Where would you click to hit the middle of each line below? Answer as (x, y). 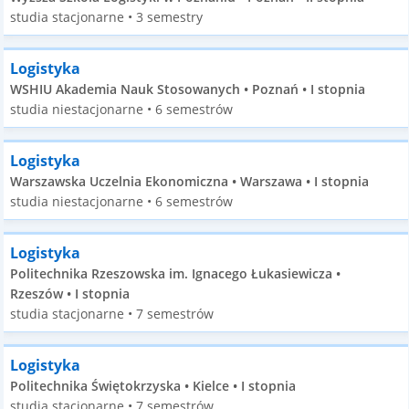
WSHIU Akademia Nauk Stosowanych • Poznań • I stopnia (188, 89)
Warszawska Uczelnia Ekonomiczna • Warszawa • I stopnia (190, 181)
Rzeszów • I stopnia (70, 294)
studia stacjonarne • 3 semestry (107, 17)
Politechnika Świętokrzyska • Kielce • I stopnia (153, 386)
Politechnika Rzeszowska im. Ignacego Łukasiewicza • (176, 273)
